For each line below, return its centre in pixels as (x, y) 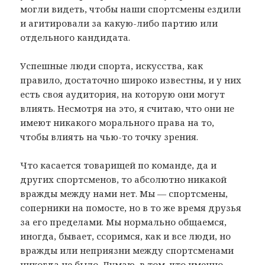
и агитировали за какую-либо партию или (119, 23)
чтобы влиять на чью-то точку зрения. (109, 136)
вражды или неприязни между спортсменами (127, 250)
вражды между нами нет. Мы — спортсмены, (124, 193)
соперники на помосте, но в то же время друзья (131, 207)
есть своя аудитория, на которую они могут (123, 94)
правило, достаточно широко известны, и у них (131, 80)
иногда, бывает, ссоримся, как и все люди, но (126, 236)
